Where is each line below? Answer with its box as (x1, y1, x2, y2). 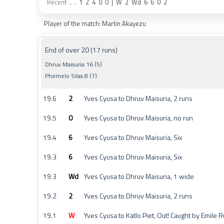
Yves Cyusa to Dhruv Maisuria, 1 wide (84, 171, 194, 181)
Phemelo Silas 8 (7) (45, 71, 97, 80)
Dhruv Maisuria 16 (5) (45, 59, 102, 69)
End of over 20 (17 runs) (45, 44, 117, 55)
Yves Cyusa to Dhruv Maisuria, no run (84, 112, 193, 123)
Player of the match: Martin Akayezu (44, 18, 146, 28)
